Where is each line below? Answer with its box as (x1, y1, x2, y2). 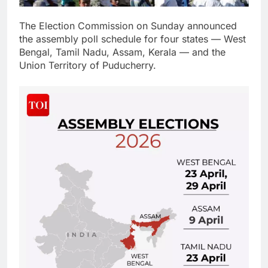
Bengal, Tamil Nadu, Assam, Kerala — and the (19, 46, 226, 59)
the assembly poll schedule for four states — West (19, 33, 246, 45)
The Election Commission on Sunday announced (19, 20, 237, 32)
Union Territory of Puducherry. (19, 59, 156, 72)
